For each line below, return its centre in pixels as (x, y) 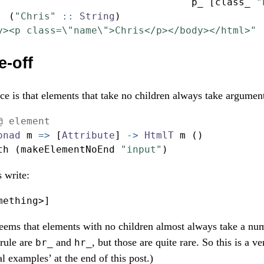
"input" (141, 150)
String (97, 16)
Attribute (88, 136)
